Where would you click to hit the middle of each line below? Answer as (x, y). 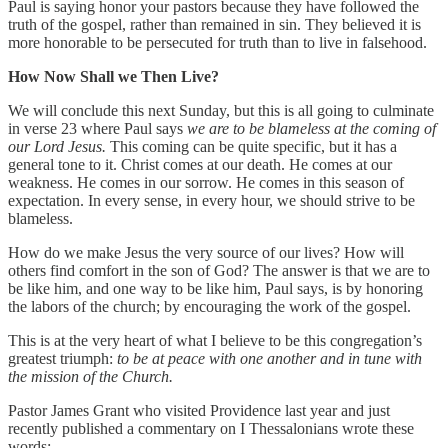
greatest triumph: (62, 358)
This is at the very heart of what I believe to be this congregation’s (215, 340)
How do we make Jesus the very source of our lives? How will (206, 252)
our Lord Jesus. (57, 146)
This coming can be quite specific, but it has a (251, 146)
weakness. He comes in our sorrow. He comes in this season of (206, 182)
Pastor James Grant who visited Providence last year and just (199, 410)
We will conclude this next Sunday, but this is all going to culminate (221, 110)
